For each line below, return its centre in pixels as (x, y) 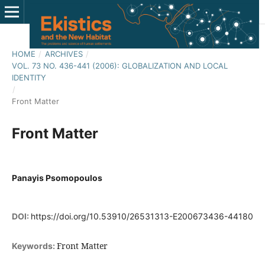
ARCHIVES (64, 54)
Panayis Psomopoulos (57, 177)
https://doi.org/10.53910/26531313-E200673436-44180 (142, 216)
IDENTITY (29, 77)
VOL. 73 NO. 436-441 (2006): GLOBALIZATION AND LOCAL (119, 65)
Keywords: (34, 246)
